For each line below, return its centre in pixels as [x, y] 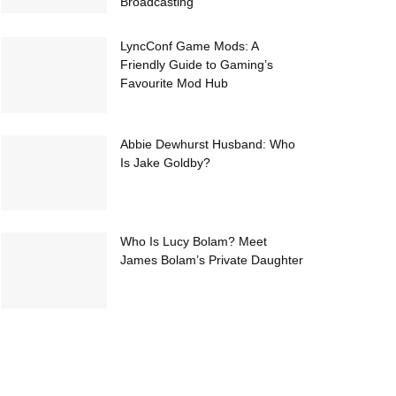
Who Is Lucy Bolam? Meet [194, 242]
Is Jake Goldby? [165, 162]
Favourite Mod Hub [174, 83]
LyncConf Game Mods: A [189, 46]
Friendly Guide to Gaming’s [197, 64]
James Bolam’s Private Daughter [212, 260]
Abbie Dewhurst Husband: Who [208, 144]
